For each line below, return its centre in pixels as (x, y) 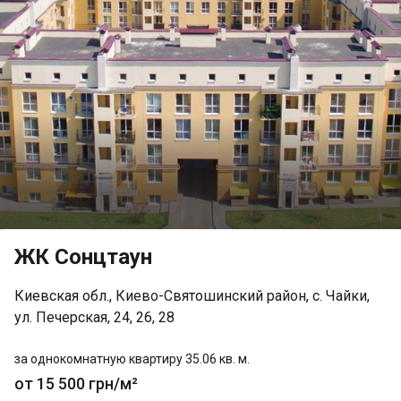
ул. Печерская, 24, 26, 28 (94, 317)
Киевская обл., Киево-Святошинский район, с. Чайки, (192, 296)
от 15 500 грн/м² (76, 384)
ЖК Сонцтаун (83, 257)
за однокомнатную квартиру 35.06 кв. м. (132, 359)
